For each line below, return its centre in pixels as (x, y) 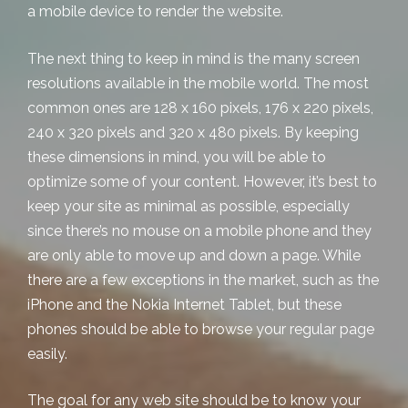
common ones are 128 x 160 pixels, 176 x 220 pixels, (200, 107)
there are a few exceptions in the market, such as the (203, 280)
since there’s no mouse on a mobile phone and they (199, 230)
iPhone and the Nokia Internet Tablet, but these (184, 304)
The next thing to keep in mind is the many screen (194, 58)
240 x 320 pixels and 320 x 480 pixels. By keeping (193, 132)
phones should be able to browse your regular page (201, 329)
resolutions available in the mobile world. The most (198, 83)
